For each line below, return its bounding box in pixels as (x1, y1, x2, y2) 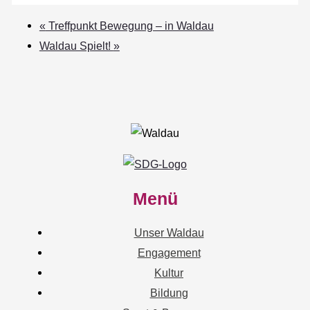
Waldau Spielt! (39, 39, 113, 52)
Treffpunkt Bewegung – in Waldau (45, 19, 214, 32)
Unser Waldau (134, 226, 204, 239)
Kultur (154, 266, 183, 280)
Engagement (137, 246, 201, 259)
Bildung (149, 286, 188, 300)
